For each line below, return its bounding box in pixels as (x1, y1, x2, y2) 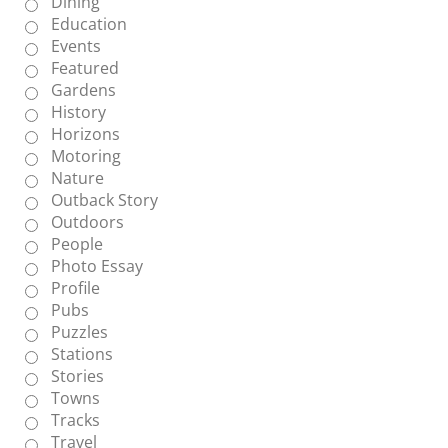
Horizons (51, 123, 120, 146)
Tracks (51, 409, 100, 432)
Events (51, 35, 101, 58)
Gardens (51, 79, 116, 102)
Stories (51, 365, 104, 388)
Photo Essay (51, 255, 143, 278)
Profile (51, 277, 100, 300)
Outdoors (51, 211, 124, 234)
